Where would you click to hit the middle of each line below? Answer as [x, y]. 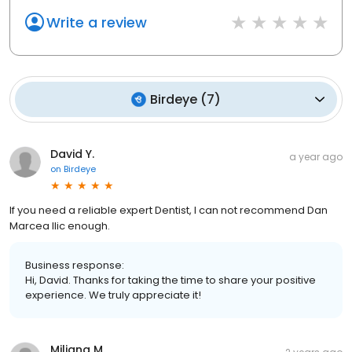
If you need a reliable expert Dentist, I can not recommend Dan [169, 210]
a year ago [316, 156]
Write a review [97, 22]
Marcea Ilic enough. [60, 225]
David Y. [72, 154]
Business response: [75, 265]
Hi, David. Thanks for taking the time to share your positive [170, 280]
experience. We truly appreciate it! [113, 295]
